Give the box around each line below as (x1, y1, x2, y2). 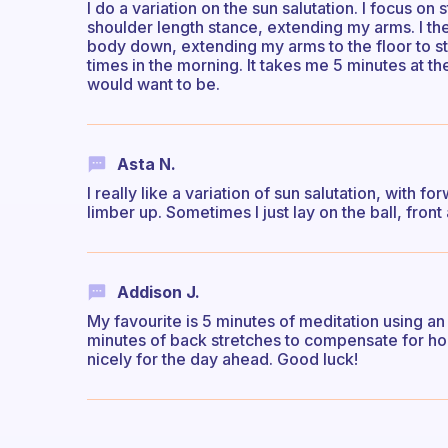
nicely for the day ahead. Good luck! (87, 348, 358, 369)
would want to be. (87, 73, 220, 94)
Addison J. (117, 281, 200, 302)
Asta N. (117, 153, 176, 174)
